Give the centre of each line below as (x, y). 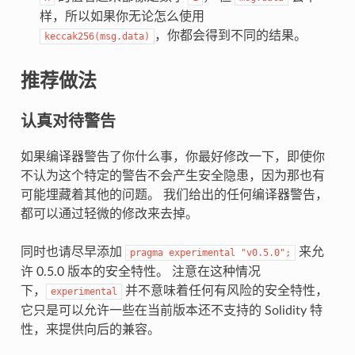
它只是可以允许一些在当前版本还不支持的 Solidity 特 (171, 310)
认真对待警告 (68, 120)
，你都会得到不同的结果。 (230, 35)
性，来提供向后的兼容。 (90, 329)
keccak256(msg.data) (97, 36)
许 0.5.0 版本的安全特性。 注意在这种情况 (140, 271)
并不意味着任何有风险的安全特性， (225, 290)
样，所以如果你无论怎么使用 (122, 16)
